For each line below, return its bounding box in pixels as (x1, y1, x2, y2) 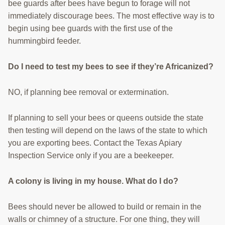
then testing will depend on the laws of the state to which (8, 126, 207, 135)
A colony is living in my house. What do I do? (8, 177, 178, 186)
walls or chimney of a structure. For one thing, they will (8, 215, 200, 224)
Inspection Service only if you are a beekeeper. (8, 151, 174, 160)
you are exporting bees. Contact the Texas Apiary (8, 139, 182, 148)
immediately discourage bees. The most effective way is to (8, 12, 214, 21)
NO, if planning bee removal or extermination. (8, 88, 169, 97)
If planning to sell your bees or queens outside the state (8, 114, 203, 123)
